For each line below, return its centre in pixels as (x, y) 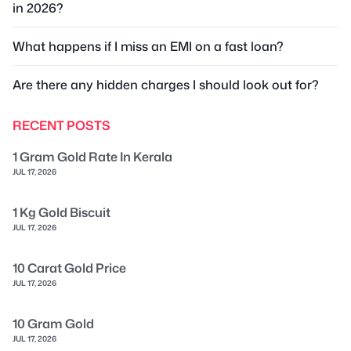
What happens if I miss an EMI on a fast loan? (148, 46)
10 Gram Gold (53, 323)
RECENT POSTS (62, 125)
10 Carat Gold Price (69, 268)
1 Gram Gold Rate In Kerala (92, 156)
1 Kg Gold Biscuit (62, 212)
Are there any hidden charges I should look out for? (166, 84)
